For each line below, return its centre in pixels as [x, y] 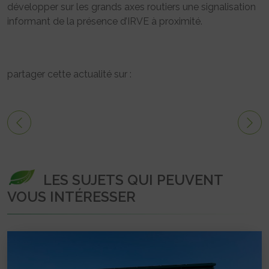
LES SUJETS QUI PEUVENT [133, 180]
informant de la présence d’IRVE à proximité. [105, 21]
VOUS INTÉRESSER [71, 196]
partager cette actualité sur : [69, 74]
